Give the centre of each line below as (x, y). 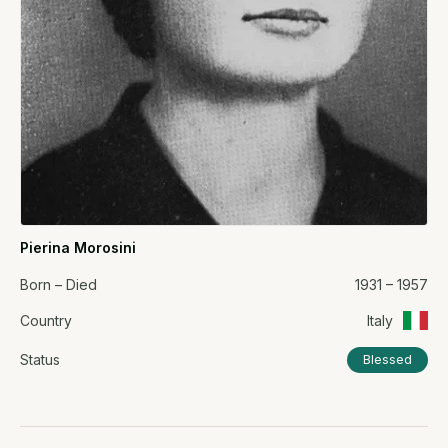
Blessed (387, 359)
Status (40, 360)
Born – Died (58, 284)
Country (46, 320)
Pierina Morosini (78, 247)
